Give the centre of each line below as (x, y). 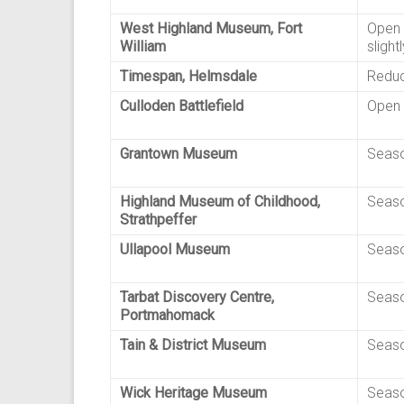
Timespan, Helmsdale (188, 76)
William (143, 46)
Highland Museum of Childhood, (220, 202)
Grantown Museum (179, 154)
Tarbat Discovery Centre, (197, 297)
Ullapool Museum (175, 249)
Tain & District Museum (193, 345)
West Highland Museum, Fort (211, 28)
